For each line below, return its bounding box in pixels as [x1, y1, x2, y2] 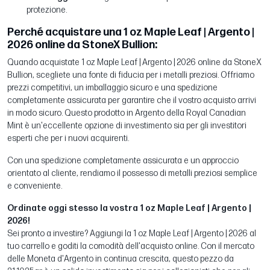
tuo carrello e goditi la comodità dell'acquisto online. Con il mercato [7, 240, 254, 251]
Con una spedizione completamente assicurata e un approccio [7, 155, 239, 166]
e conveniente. [7, 180, 62, 191]
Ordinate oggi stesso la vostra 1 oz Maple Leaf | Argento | [7, 202, 251, 213]
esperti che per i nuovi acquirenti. [7, 133, 129, 143]
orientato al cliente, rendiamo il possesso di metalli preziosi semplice [7, 168, 257, 178]
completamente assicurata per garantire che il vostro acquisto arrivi [7, 95, 256, 105]
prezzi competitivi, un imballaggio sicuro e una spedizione [7, 82, 218, 93]
